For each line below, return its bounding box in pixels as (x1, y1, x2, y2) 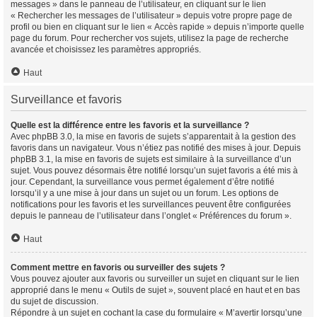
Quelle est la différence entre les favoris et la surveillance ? (11, 120, 249, 130)
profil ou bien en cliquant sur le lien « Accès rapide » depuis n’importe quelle (11, 22, 304, 32)
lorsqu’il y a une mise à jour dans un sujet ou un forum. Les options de (11, 188, 279, 198)
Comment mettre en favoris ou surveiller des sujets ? (11, 263, 225, 272)
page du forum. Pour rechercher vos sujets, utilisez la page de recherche (11, 33, 289, 43)
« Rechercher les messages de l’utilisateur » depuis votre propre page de (11, 11, 292, 21)
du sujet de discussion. (11, 296, 98, 306)
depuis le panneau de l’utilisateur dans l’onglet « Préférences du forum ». (11, 211, 292, 221)
